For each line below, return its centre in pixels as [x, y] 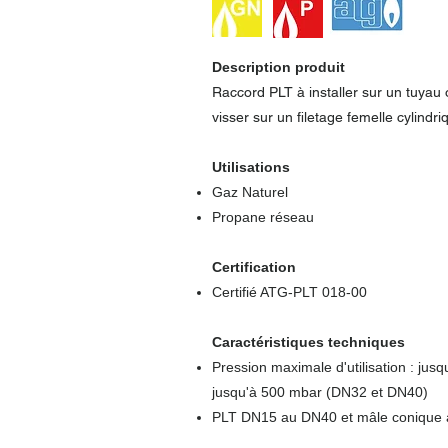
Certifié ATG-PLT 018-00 [289, 292]
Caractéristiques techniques [308, 342]
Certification [254, 267]
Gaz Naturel [250, 192]
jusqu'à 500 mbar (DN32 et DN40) [320, 392]
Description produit [278, 67]
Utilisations [251, 167]
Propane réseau [263, 217]
